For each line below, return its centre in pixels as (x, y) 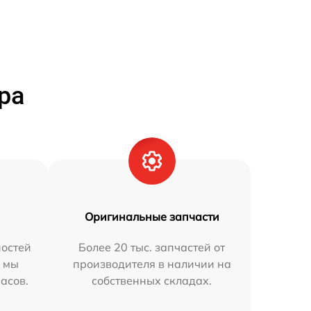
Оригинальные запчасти (152, 216)
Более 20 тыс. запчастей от (152, 247)
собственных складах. (152, 280)
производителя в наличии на (152, 263)
